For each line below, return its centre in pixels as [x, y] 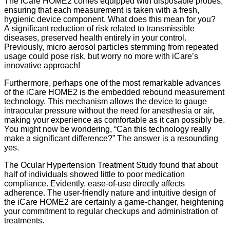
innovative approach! [42, 66]
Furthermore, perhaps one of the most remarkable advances [112, 83]
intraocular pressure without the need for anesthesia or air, [109, 111]
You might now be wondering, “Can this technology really [108, 129]
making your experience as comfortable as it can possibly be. [114, 120]
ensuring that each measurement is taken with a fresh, [102, 10]
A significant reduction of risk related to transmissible [99, 29]
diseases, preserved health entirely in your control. [95, 38]
